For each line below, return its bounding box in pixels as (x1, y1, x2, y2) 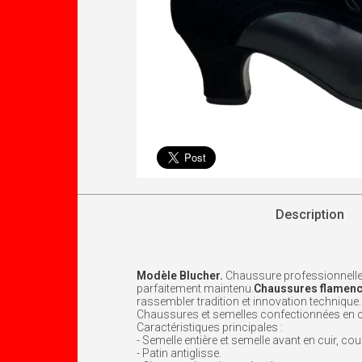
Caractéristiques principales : (137, 321, 283, 335)
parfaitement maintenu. (137, 282, 254, 296)
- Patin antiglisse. (137, 347, 221, 360)
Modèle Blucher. (137, 269, 225, 283)
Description (276, 207, 345, 223)
